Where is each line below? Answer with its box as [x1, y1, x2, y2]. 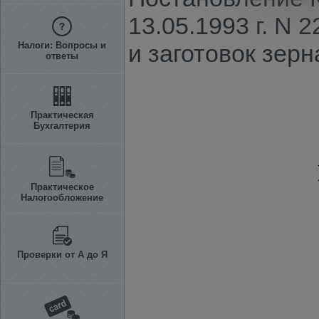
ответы [46, 51, 78, 61]
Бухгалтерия [33, 120, 90, 131]
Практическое [30, 182, 94, 192]
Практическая [30, 110, 94, 120]
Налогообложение [21, 192, 103, 203]
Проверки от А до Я [16, 249, 108, 260]
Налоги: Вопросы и [18, 40, 106, 51]
